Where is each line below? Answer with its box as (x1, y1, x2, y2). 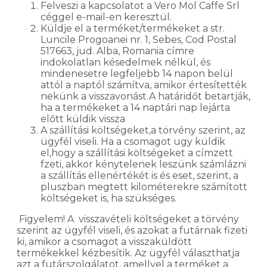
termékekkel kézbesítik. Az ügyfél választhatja (17, 247, 240, 259)
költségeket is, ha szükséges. (41, 192, 176, 204)
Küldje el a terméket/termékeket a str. (41, 22, 225, 34)
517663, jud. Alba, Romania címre (41, 45, 194, 57)
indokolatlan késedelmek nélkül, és (41, 56, 210, 68)
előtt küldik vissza (41, 113, 125, 125)
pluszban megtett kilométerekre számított (41, 181, 247, 193)
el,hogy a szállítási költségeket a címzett (41, 147, 233, 159)
